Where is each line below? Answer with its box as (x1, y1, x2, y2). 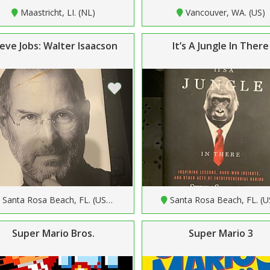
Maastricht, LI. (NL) (20, 6, 95, 18)
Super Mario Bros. (11, 226, 95, 240)
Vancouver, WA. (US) (185, 6, 265, 18)
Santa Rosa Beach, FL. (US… (2, 193, 113, 206)
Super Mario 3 (188, 226, 253, 240)
